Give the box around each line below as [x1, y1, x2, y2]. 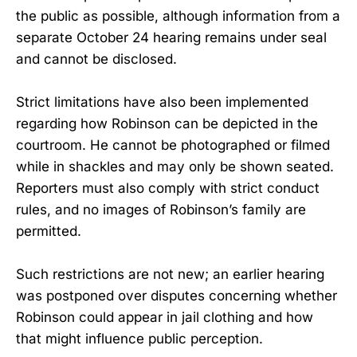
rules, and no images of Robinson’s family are [16, 201, 306, 218]
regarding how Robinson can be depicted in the [16, 115, 318, 131]
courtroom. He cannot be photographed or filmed [16, 136, 330, 153]
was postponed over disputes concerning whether [16, 288, 337, 304]
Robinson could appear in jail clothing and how [16, 309, 313, 326]
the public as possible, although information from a [16, 7, 340, 24]
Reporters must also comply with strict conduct [16, 179, 320, 196]
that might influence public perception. [16, 331, 263, 347]
